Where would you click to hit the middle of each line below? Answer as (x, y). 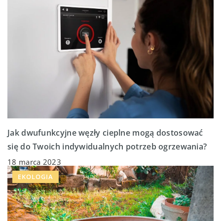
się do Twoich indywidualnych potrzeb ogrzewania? (107, 146)
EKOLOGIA (36, 176)
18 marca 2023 (34, 162)
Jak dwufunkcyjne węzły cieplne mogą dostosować (105, 132)
